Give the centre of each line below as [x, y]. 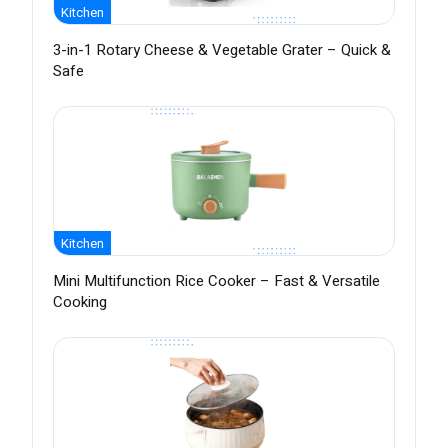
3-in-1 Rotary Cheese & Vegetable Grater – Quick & [222, 50]
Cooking [80, 302]
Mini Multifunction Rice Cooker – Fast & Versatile [216, 281]
